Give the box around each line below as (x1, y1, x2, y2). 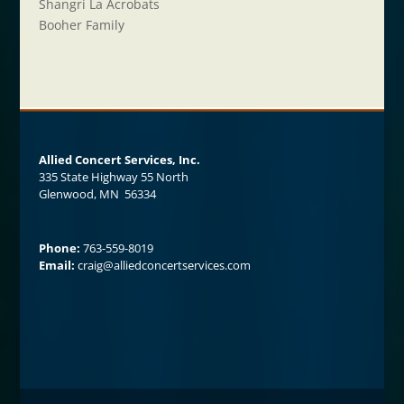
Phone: (38, 240, 80, 257)
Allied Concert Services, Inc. (38, 151, 200, 168)
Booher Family (38, 16, 124, 33)
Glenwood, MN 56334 (38, 185, 156, 202)
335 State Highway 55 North (38, 168, 188, 185)
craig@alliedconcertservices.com (77, 257, 251, 274)
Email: (38, 257, 75, 274)
